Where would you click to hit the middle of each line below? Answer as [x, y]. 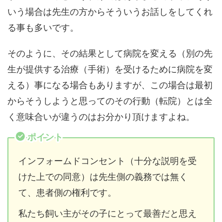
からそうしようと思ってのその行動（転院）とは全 [110, 101]
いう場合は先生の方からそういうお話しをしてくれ [110, 12]
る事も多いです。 [43, 28]
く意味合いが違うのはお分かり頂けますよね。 [101, 117]
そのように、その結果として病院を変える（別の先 [110, 54]
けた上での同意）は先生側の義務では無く [103, 177]
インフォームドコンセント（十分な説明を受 [108, 161]
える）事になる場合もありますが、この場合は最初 [110, 85]
